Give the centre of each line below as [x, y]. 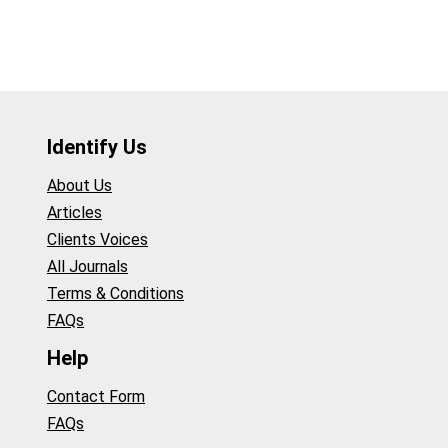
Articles [74, 212]
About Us [79, 185]
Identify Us [97, 147]
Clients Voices [97, 239]
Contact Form [96, 396]
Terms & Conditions [115, 293]
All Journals [87, 266]
